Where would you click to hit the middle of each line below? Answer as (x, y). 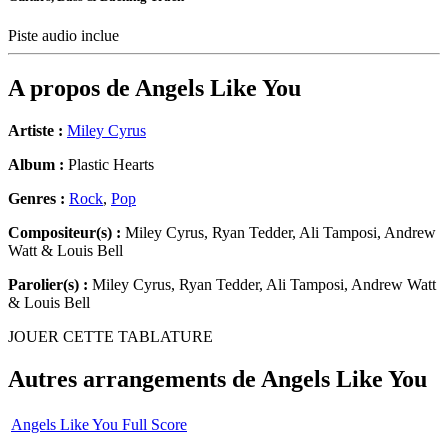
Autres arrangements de (134, 379)
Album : (36, 165)
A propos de (71, 88)
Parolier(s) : (48, 285)
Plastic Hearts (109, 165)
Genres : (38, 199)
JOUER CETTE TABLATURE (110, 337)
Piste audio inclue (65, 36)
